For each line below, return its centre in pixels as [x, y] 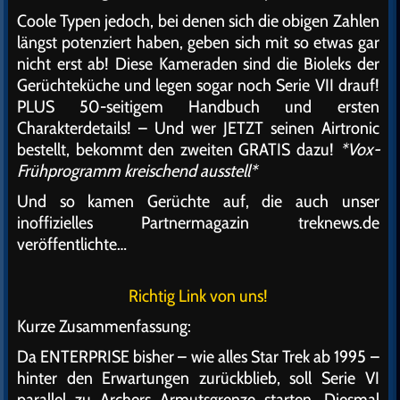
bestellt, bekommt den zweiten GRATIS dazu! [179, 149]
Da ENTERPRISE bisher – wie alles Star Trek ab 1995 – [198, 356]
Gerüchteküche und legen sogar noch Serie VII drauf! [198, 85]
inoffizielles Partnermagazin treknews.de [198, 222]
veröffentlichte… [72, 244]
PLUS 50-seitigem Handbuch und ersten [198, 106]
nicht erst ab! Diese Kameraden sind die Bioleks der [198, 63]
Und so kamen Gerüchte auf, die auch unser [198, 201]
